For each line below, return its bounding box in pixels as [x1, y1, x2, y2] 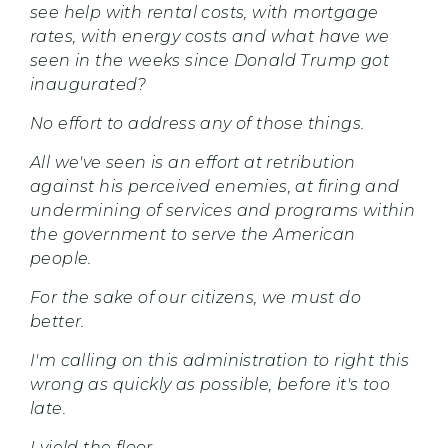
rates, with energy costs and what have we [30, 26, 390, 46]
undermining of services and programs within [30, 200, 416, 220]
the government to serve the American [30, 224, 356, 244]
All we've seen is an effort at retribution [30, 152, 356, 172]
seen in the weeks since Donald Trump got [30, 50, 389, 70]
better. [30, 311, 90, 331]
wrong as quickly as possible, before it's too [30, 374, 390, 394]
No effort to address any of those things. [30, 113, 369, 133]
